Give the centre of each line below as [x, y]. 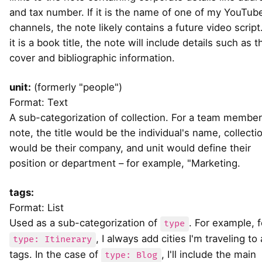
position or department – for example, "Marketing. [125, 163]
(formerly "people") [77, 87]
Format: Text [39, 103]
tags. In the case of [55, 255]
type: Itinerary [53, 240]
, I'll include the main [208, 255]
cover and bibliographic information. [92, 58]
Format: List [37, 208]
